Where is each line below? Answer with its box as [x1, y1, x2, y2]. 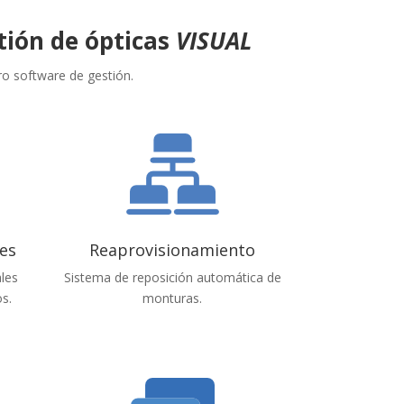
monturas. [142, 289, 203, 308]
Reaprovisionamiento [89, 239, 256, 262]
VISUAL [175, 23, 252, 57]
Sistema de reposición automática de [63, 269, 281, 287]
